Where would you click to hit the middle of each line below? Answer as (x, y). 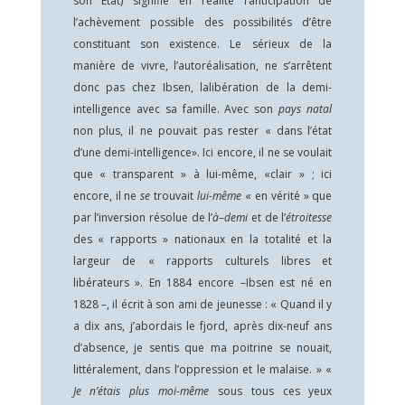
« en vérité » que (288, 196)
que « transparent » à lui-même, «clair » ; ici (202, 174)
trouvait (176, 196)
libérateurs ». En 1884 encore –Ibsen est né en (202, 283)
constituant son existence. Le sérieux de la (202, 44)
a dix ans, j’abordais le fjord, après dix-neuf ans (202, 326)
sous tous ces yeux (275, 391)
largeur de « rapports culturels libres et (202, 261)
